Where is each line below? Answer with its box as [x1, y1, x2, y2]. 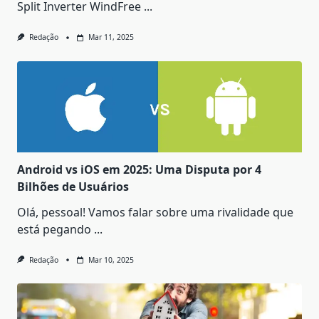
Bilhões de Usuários [17, 178, 129, 194]
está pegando [17, 221, 91, 237]
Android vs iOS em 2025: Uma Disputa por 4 [17, 161, 261, 177]
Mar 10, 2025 [88, 254, 134, 265]
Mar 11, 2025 [88, 32, 134, 43]
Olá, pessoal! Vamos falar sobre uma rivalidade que [17, 204, 293, 220]
